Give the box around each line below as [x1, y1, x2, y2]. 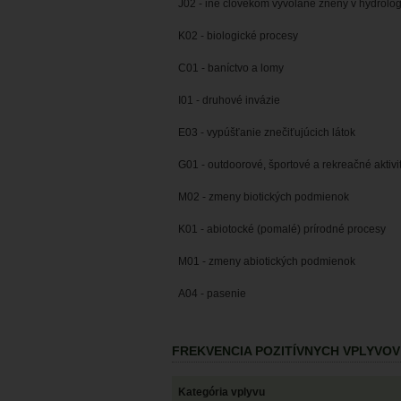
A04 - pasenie [178, 287, 246, 301]
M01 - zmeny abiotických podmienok [178, 255, 355, 269]
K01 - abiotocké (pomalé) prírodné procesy [178, 223, 386, 236]
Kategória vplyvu [178, 386, 265, 399]
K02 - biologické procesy [178, 30, 298, 43]
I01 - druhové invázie [178, 94, 280, 107]
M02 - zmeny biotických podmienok [178, 191, 349, 204]
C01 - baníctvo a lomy [178, 62, 284, 75]
